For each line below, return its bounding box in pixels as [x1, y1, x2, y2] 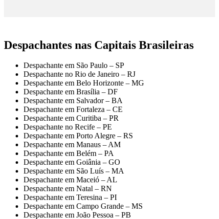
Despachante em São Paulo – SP [23, 61, 124, 70]
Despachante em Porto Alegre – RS [23, 131, 133, 140]
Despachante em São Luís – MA [23, 167, 124, 175]
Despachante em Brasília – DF [23, 88, 118, 96]
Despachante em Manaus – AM [23, 140, 121, 149]
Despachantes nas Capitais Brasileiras [4, 38, 194, 51]
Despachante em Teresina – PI [23, 193, 117, 202]
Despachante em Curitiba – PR [23, 114, 119, 123]
